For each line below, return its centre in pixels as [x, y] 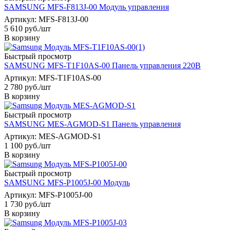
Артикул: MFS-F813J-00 [46, 19]
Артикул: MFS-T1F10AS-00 [53, 78]
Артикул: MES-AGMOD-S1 [53, 136]
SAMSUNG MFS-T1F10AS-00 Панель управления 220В [102, 65]
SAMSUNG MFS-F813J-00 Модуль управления [87, 7]
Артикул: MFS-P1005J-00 [48, 195]
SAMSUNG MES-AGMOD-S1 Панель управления [92, 124]
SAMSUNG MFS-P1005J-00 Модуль [67, 182]
